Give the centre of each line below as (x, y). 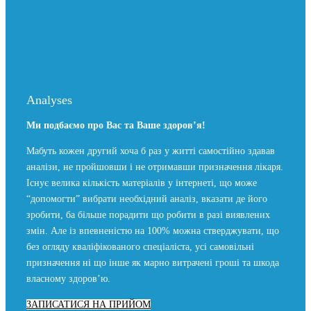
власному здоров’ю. (68, 278)
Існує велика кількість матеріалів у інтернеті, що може (142, 183)
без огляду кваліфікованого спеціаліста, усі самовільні (140, 246)
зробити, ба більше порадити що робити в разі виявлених (148, 215)
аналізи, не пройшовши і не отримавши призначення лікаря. (155, 167)
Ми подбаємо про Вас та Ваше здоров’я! (116, 125)
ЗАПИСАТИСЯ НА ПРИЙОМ (89, 304)
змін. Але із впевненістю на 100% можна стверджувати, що (153, 230)
